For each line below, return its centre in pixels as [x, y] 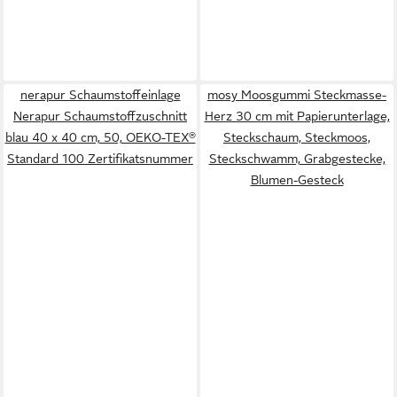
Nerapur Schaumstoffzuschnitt [100, 116]
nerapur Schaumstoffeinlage [100, 95]
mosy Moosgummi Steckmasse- [297, 95]
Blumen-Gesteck [297, 180]
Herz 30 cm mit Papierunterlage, [297, 116]
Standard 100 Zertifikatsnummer [100, 159]
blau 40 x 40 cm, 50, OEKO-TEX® [100, 137]
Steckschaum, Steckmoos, [297, 137]
